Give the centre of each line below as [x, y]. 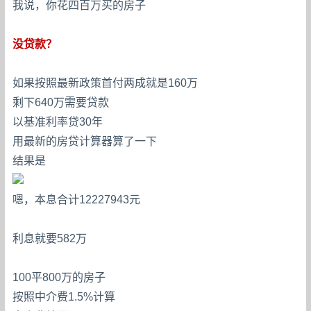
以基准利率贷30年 [58, 121]
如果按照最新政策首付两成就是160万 [106, 83]
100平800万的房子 [59, 277]
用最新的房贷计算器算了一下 [85, 141]
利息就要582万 [50, 238]
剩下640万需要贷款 [61, 102]
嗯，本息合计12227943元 [77, 199]
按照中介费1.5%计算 [64, 296]
